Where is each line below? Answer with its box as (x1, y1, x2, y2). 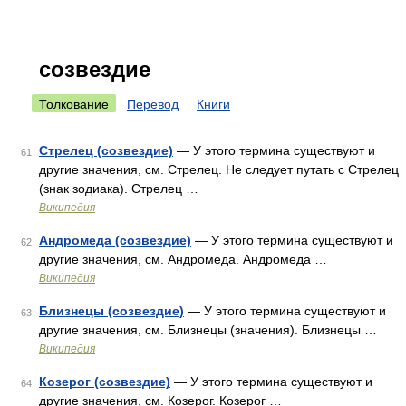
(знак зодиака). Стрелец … (39, 181, 198, 196)
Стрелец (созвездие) (39, 143, 173, 158)
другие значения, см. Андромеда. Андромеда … (39, 252, 327, 266)
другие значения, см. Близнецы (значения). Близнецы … (39, 323, 377, 337)
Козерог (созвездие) (39, 374, 170, 389)
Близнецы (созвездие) (39, 304, 184, 318)
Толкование (39, 97, 109, 111)
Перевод (127, 97, 179, 111)
